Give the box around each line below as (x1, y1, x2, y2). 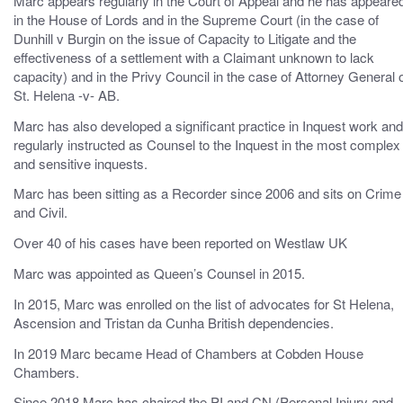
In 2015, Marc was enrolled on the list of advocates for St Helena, (13, 293, 394, 313)
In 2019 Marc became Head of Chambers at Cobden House (13, 343, 363, 363)
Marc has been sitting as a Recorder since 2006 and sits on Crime (13, 184, 401, 203)
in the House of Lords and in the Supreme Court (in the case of (13, 9, 379, 29)
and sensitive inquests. (13, 153, 148, 173)
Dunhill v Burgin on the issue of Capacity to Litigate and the (13, 28, 356, 48)
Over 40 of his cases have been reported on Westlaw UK (13, 233, 347, 253)
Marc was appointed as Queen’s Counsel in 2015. (13, 263, 305, 282)
